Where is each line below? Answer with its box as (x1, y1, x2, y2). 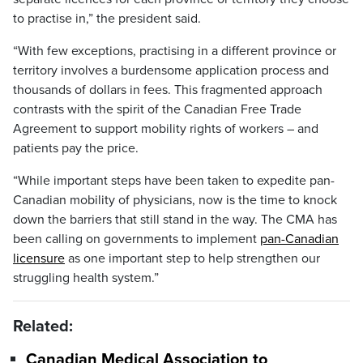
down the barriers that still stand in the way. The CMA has (13, 211, 337, 228)
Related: (13, 317, 73, 336)
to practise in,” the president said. (13, 11, 201, 27)
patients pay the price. (13, 140, 139, 156)
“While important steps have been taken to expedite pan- (13, 173, 335, 189)
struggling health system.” (13, 270, 159, 286)
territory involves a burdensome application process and (13, 62, 329, 79)
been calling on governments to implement (13, 231, 260, 247)
